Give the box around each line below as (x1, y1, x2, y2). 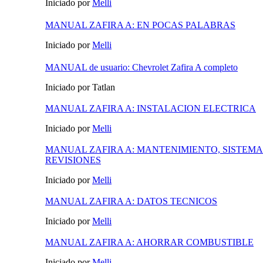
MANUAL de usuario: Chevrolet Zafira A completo (45, 62, 238, 73)
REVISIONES (45, 155, 101, 166)
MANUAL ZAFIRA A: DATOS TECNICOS (45, 196, 217, 207)
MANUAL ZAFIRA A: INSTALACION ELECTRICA (45, 103, 256, 114)
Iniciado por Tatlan (45, 82, 115, 93)
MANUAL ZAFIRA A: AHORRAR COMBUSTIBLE (45, 237, 254, 248)
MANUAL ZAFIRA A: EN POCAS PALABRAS (45, 20, 235, 31)
